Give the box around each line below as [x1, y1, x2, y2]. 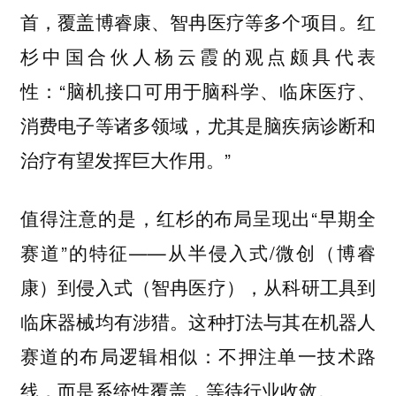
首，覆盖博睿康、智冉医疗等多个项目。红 [19, 7, 377, 34]
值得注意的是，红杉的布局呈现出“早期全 [19, 204, 377, 232]
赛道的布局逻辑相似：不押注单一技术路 [19, 342, 377, 369]
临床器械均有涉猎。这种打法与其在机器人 [19, 308, 377, 335]
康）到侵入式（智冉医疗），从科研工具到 [19, 273, 377, 301]
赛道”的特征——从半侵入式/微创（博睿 [19, 239, 377, 266]
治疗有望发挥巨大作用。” [19, 145, 241, 172]
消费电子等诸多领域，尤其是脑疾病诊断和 [19, 110, 377, 138]
